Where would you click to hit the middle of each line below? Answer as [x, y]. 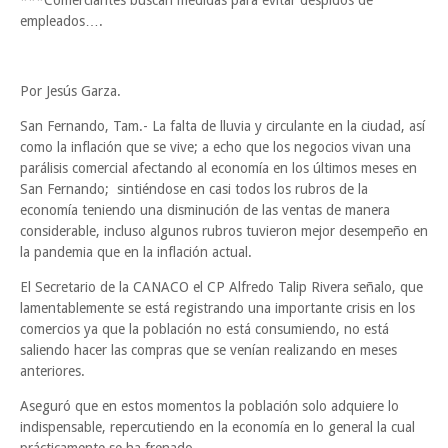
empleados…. [61, 21]
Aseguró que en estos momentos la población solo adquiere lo [209, 406]
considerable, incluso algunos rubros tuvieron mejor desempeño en [224, 231]
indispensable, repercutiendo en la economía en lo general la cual [217, 427]
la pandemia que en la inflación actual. [136, 252]
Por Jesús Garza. [70, 91]
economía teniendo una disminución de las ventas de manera [205, 210]
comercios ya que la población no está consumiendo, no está [204, 329]
